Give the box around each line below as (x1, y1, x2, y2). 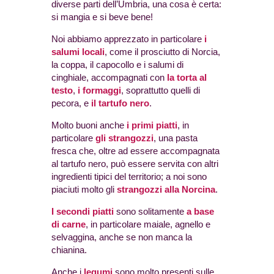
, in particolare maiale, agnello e (86, 219, 210, 230)
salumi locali (51, 46, 105, 57)
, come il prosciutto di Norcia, (105, 46, 220, 57)
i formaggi (78, 85, 121, 96)
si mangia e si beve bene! (51, 12, 153, 23)
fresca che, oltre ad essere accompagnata (51, 146, 220, 157)
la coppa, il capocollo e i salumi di (51, 59, 183, 70)
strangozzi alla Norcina (117, 184, 215, 195)
